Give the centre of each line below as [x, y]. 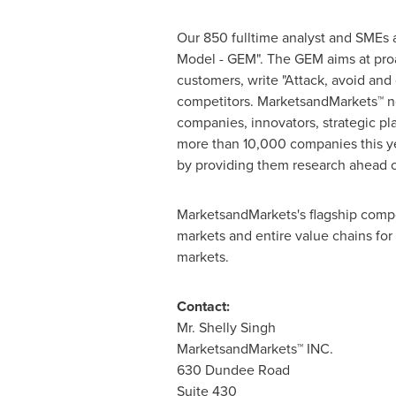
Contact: [203, 306]
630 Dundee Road [233, 370]
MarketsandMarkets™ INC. [255, 349]
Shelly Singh [237, 327]
